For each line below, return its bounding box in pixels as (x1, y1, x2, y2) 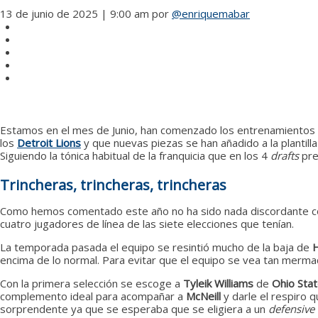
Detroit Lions (17, 135, 81, 150)
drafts (270, 148, 299, 163)
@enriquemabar (172, 6, 250, 21)
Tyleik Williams (183, 275, 256, 290)
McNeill (186, 288, 224, 303)
